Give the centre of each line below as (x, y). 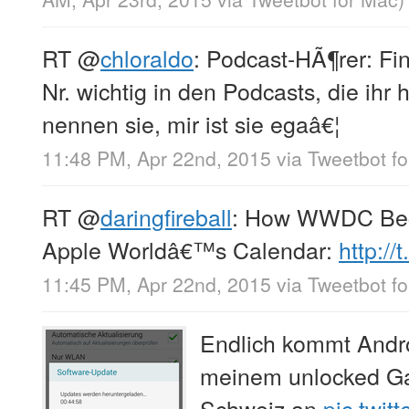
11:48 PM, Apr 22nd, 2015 (157, 158)
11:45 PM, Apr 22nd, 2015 (157, 284)
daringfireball (166, 217)
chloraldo (147, 57)
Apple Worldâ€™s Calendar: (190, 250)
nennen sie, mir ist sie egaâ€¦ (191, 123)
